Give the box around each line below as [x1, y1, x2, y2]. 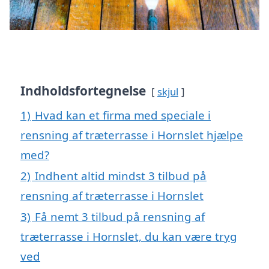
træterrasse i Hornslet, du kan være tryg [20, 228, 237, 244]
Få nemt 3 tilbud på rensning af [35, 208, 205, 224]
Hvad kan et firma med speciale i [35, 107, 211, 122]
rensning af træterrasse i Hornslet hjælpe [20, 127, 243, 142]
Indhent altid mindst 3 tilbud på [35, 168, 207, 183]
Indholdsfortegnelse [20, 82, 146, 99]
